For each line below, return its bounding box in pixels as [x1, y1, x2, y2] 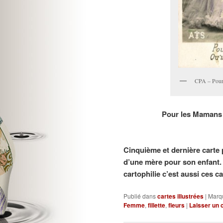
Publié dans [123, 192, 156, 201]
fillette [148, 201, 165, 210]
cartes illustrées [157, 192, 204, 201]
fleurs [168, 201, 185, 210]
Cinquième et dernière [123, 144, 202, 156]
